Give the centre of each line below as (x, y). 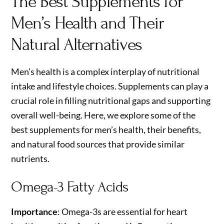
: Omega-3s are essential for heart (123, 212)
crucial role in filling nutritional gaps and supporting (111, 100)
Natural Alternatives (76, 44)
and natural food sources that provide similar (98, 144)
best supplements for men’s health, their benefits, (106, 129)
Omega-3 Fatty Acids (70, 187)
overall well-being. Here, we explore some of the (103, 115)
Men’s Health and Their (87, 23)
